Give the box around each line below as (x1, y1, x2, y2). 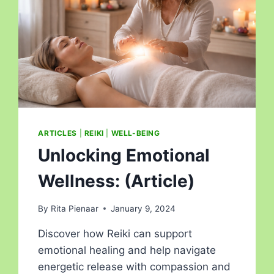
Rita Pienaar (50, 203, 98, 213)
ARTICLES (38, 128, 78, 138)
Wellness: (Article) (38, 171, 195, 192)
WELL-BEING (111, 128, 160, 138)
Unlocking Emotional (38, 145, 210, 166)
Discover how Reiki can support (38, 227, 193, 240)
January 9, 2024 (110, 203, 176, 213)
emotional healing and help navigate (38, 243, 217, 256)
